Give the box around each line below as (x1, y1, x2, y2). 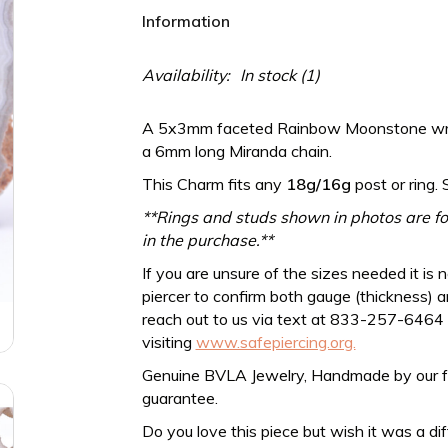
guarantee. (141, 388, 218, 408)
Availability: (141, 65, 230, 85)
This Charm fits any (141, 174, 286, 194)
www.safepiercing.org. (195, 332, 356, 352)
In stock (239, 65, 296, 85)
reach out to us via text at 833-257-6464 (141, 309, 444, 329)
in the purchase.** (141, 230, 273, 250)
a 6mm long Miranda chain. (141, 141, 336, 161)
